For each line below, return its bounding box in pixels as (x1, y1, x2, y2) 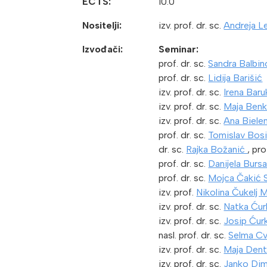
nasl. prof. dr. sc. (159, 229, 229, 241)
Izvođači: (82, 44, 123, 55)
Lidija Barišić (208, 72, 263, 84)
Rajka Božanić (186, 144, 248, 156)
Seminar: (159, 44, 199, 55)
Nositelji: (82, 20, 122, 32)
